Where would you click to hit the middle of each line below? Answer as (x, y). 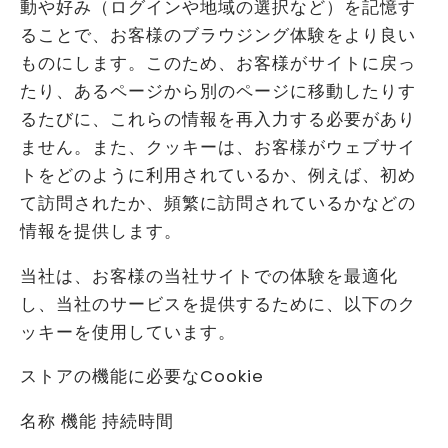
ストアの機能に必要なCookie (142, 377)
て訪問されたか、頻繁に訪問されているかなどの (218, 204)
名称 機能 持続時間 (97, 421)
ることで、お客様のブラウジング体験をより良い (218, 36)
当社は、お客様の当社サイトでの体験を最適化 (209, 276)
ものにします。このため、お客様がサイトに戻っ (218, 64)
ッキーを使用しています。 (128, 332)
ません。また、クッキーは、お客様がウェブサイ (218, 148)
